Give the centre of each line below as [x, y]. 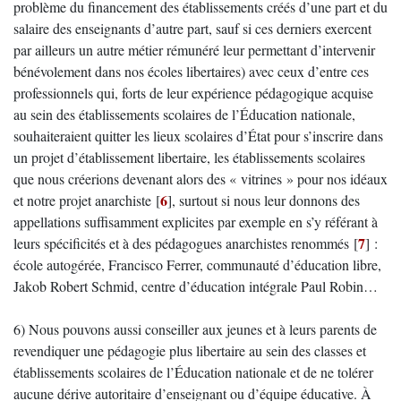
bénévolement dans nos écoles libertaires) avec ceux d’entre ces [191, 71]
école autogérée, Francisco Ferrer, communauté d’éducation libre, [197, 264]
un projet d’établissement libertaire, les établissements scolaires [189, 157]
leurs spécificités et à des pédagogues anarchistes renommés [181, 243]
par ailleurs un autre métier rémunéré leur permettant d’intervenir [194, 50]
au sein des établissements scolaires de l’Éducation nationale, [184, 114]
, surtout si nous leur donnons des [266, 200]
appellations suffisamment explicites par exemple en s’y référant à [196, 222]
